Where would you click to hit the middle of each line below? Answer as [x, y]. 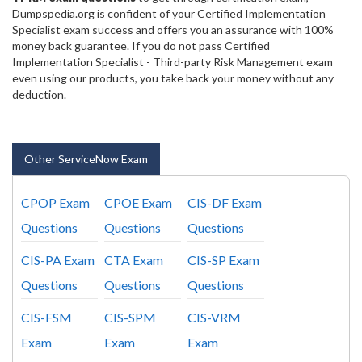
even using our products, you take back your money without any [173, 78]
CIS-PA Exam [58, 259]
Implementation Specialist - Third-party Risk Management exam [173, 61]
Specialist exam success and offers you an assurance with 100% [173, 29]
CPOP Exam [55, 202]
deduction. [39, 94]
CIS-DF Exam [225, 202]
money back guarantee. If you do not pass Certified [141, 45]
